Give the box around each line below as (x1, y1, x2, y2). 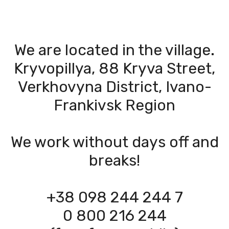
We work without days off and (10, 133, 219, 151)
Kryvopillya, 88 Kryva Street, (14, 59, 215, 78)
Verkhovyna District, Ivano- (17, 78, 212, 96)
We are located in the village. (14, 41, 215, 59)
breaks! (89, 151, 140, 170)
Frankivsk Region (54, 96, 175, 114)
